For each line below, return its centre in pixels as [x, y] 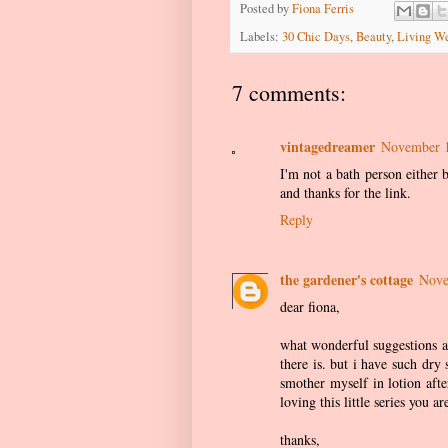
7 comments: [289, 92]
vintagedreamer [327, 146]
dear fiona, [310, 307]
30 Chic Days [316, 36]
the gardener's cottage [346, 280]
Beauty [373, 36]
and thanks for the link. [345, 192]
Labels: [261, 36]
